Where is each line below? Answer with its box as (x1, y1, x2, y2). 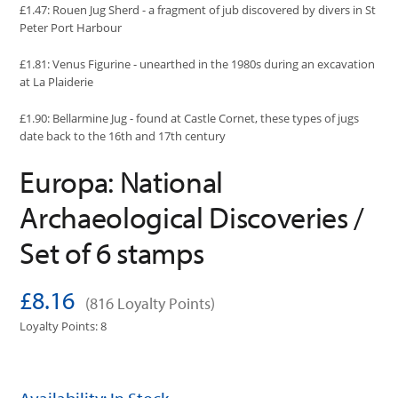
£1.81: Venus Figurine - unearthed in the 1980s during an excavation (20, 56, 376, 73)
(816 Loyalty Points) (85, 292, 216, 314)
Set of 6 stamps (20, 232, 204, 272)
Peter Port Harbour (20, 20, 123, 36)
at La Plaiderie (20, 74, 94, 91)
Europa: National (20, 161, 223, 201)
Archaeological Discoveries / (20, 196, 364, 236)
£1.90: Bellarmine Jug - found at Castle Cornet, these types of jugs (20, 109, 360, 126)
